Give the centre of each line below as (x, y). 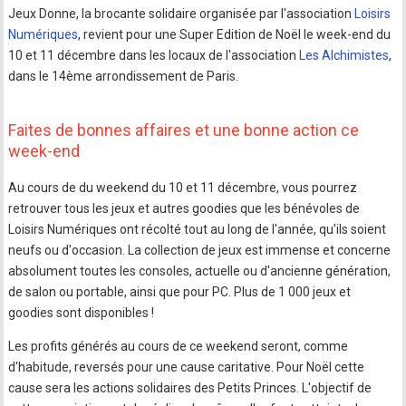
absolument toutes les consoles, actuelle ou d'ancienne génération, (200, 271)
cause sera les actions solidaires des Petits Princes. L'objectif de (190, 387)
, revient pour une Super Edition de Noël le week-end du (235, 34)
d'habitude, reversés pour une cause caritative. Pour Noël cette (187, 367)
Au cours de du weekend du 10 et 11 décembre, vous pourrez (183, 187)
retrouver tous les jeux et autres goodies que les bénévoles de (184, 208)
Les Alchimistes (344, 55)
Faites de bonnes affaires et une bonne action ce (184, 130)
